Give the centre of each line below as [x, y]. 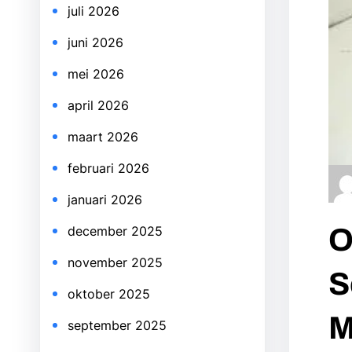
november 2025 [115, 262]
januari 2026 [105, 200]
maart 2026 [103, 137]
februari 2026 [108, 168]
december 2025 [115, 231]
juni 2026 [95, 42]
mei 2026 [96, 74]
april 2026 [98, 105]
